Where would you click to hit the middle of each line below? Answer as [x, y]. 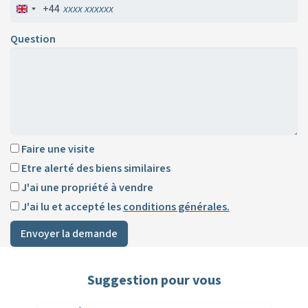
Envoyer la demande [69, 234]
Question [33, 40]
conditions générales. [176, 207]
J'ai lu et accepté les [71, 207]
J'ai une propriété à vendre [86, 188]
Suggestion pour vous [154, 281]
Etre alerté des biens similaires [95, 169]
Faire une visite [57, 150]
